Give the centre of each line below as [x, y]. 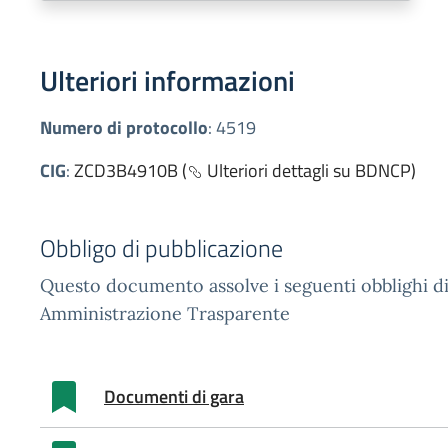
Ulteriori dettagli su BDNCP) [309, 170]
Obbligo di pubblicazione [161, 248]
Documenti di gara [174, 396]
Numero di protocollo [124, 127]
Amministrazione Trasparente [165, 313]
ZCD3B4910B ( [130, 170]
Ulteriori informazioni [167, 80]
